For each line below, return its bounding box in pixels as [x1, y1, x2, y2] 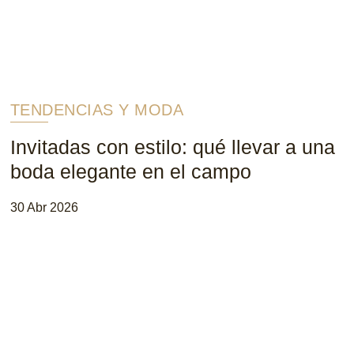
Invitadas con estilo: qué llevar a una [9, 135, 335, 158]
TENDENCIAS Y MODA [9, 100, 184, 119]
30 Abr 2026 [9, 200, 78, 214]
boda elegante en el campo [9, 160, 251, 183]
